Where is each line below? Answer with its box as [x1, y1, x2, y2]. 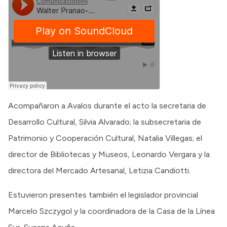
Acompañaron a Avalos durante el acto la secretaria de [8, 100, 206, 110]
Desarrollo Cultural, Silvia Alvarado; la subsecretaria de [8, 117, 201, 127]
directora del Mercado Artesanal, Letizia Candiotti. [8, 165, 191, 175]
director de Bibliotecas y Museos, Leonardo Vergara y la [8, 149, 210, 159]
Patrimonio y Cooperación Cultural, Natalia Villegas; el [8, 133, 202, 143]
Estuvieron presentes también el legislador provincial [8, 190, 198, 200]
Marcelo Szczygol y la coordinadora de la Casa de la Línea [8, 206, 215, 216]
